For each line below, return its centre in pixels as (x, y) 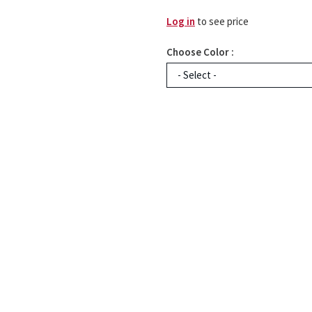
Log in (181, 21)
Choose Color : (200, 52)
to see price (222, 21)
